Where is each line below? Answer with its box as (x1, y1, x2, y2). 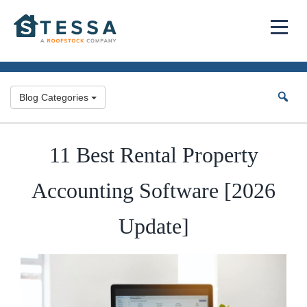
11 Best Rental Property (49, 143, 258, 167)
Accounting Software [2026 (32, 178, 275, 203)
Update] (118, 214, 189, 238)
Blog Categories (19, 92, 91, 103)
